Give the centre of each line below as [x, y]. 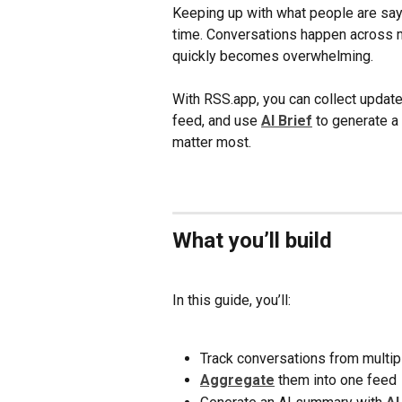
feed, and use [217, 121]
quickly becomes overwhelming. [273, 56]
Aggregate [237, 380]
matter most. [212, 143]
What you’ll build [252, 241]
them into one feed [336, 380]
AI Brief [287, 121]
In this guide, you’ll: [232, 300]
